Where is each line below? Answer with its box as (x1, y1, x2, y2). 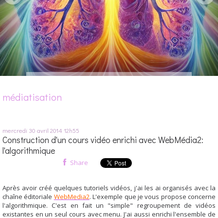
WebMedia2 (54, 192, 90, 201)
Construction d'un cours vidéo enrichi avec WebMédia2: (2, 134, 203, 145)
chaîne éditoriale (2, 192, 54, 201)
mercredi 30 (2, 126, 36, 134)
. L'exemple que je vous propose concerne (89, 192, 216, 201)
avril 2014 (37, 126, 62, 134)
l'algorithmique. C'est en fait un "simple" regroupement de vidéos (2, 200, 216, 210)
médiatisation (2, 91, 62, 104)
